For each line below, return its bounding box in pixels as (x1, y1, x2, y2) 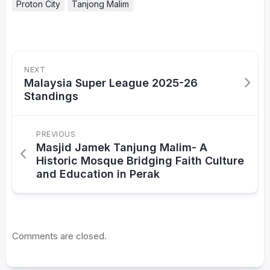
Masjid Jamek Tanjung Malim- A (36, 140, 207, 154)
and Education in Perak (36, 167, 160, 180)
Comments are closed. (12, 230, 107, 242)
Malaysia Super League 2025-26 (24, 76, 198, 89)
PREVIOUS (36, 129, 75, 139)
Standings (24, 89, 78, 102)
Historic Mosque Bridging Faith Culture (36, 154, 244, 167)
